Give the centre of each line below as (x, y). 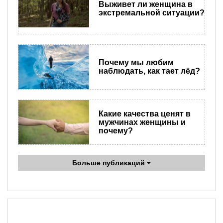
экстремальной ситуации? (151, 13)
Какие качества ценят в (144, 113)
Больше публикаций (110, 163)
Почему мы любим (136, 63)
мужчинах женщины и (142, 122)
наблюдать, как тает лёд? (149, 71)
